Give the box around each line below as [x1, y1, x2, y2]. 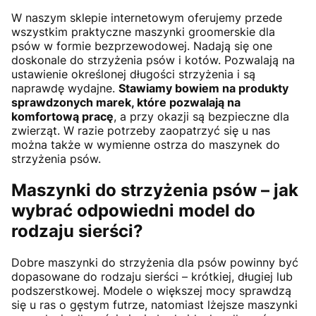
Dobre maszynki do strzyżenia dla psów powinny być [11, 255, 298, 270]
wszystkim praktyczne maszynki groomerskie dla [11, 25, 275, 39]
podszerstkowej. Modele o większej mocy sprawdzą [11, 284, 291, 298]
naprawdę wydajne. [11, 81, 119, 96]
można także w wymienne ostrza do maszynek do [11, 138, 280, 152]
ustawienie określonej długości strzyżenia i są [11, 67, 255, 82]
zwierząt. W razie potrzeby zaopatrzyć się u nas [11, 123, 270, 138]
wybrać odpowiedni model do [11, 200, 255, 221]
